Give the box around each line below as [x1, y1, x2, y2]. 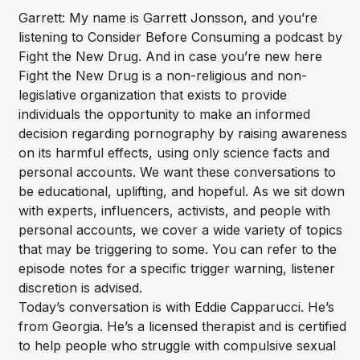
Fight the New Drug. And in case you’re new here [18, 48, 322, 65]
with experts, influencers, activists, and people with [18, 202, 330, 219]
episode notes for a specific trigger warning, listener [18, 260, 335, 277]
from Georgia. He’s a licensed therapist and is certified [18, 318, 346, 335]
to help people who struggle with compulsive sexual [18, 337, 336, 354]
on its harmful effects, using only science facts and [18, 145, 329, 162]
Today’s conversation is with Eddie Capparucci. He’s [18, 299, 334, 316]
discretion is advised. [18, 280, 142, 297]
